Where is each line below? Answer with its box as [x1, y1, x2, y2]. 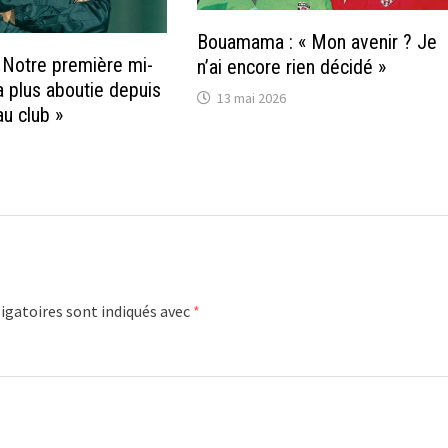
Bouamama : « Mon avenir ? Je [196, 29, 437, 54]
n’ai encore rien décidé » [196, 54, 386, 79]
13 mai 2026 [216, 88, 286, 107]
